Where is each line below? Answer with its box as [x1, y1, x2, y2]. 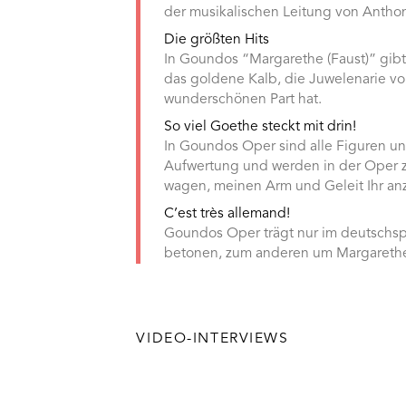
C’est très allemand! [164, 206, 291, 221]
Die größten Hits [164, 33, 270, 48]
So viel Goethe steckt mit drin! [164, 119, 357, 134]
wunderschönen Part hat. [164, 92, 323, 108]
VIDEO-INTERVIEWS [136, 331, 289, 346]
